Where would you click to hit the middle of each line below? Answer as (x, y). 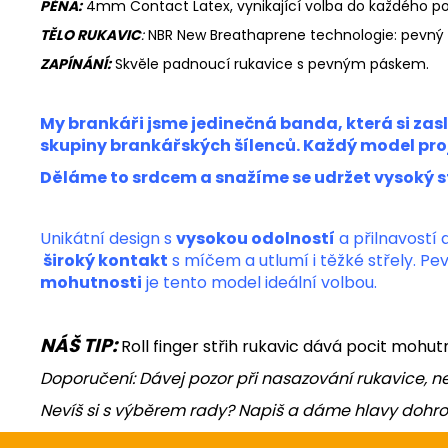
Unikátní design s (108, 238)
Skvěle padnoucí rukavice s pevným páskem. (270, 63)
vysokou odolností (255, 238)
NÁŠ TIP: (78, 345)
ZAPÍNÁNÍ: (75, 63)
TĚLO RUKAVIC (90, 34)
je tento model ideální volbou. (259, 282)
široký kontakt (104, 260)
